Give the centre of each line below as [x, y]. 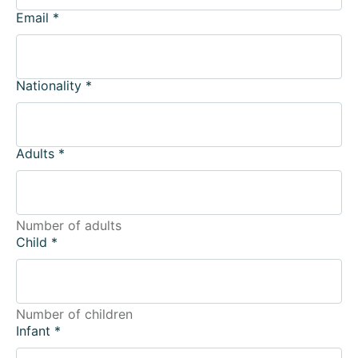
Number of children [74, 314]
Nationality [51, 85]
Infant [35, 331]
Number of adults [69, 225]
